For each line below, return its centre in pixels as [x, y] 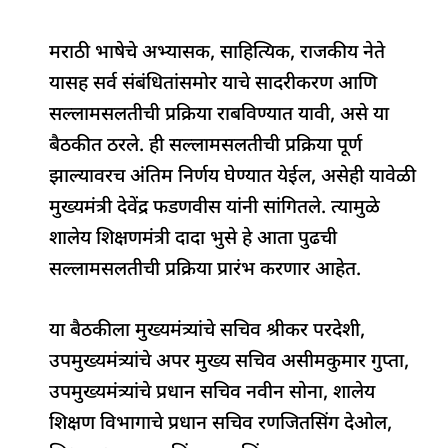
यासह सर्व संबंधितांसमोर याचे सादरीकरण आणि [213, 84]
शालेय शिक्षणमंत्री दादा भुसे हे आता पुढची [193, 239]
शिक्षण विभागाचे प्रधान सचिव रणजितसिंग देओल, [221, 425]
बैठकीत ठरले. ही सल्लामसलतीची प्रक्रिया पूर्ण [206, 146]
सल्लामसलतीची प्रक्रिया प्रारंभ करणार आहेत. [205, 270]
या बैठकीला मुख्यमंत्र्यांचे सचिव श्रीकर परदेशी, [207, 332]
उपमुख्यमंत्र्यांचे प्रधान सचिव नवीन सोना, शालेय [212, 394]
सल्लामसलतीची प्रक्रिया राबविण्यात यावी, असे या [219, 115]
